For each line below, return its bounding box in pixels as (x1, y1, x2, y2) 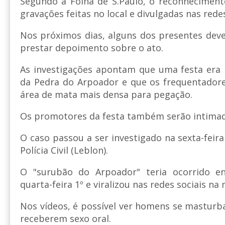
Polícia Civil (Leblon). (20, 144, 110, 157)
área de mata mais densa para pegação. (20, 88, 192, 101)
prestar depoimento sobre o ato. (20, 42, 163, 54)
